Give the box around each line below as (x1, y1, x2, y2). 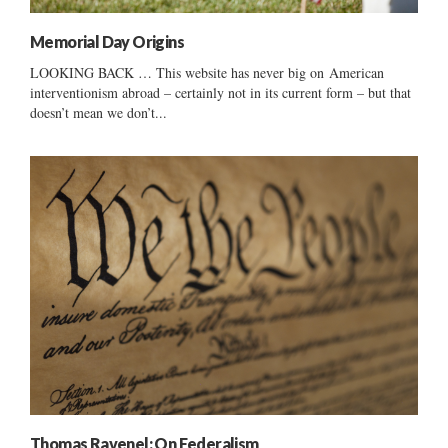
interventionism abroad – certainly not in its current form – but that (30, 83, 411, 103)
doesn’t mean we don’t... (30, 103, 167, 123)
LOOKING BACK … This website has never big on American (30, 63, 384, 83)
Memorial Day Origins (30, 32, 184, 52)
